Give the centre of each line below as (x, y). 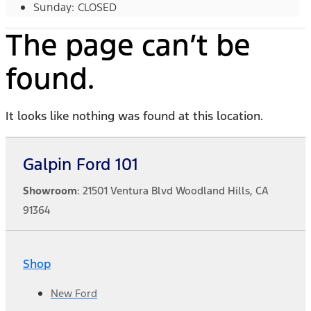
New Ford (74, 294)
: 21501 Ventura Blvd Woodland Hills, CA (173, 191)
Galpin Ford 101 (81, 165)
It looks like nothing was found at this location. (134, 116)
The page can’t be (128, 45)
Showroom (50, 191)
